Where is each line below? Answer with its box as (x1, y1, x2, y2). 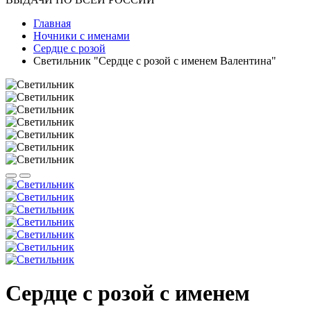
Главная (33, 17, 71, 29)
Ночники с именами (33, 30, 130, 42)
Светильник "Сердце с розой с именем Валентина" (33, 55, 276, 67)
